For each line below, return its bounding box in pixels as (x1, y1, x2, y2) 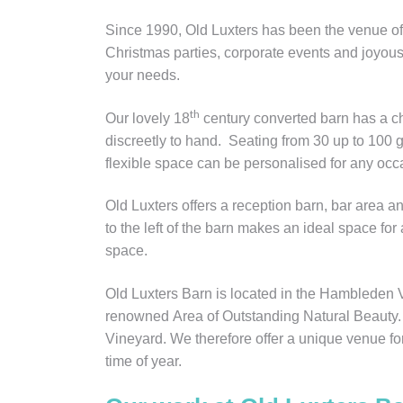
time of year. (105, 353, 182, 369)
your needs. (105, 67, 180, 84)
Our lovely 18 (105, 110, 190, 126)
